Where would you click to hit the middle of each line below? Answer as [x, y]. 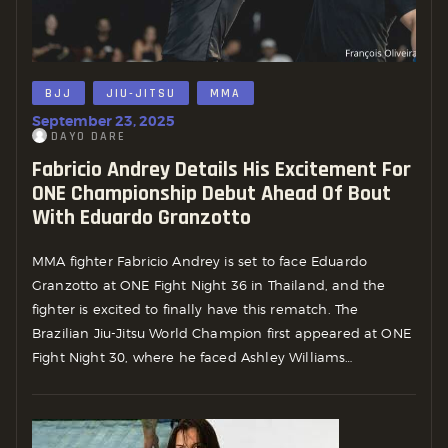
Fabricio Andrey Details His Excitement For [221, 169]
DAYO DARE [88, 136]
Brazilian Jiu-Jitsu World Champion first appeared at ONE [221, 333]
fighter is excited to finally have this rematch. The [195, 309]
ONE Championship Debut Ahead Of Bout [211, 193]
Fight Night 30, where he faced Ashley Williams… [192, 357]
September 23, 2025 [103, 120]
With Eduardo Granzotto [141, 217]
